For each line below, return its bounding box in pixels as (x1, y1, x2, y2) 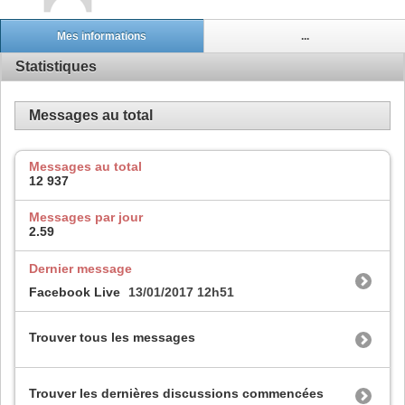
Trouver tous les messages (29, 330, 195, 345)
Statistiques (15, 58, 97, 74)
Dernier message (29, 260, 132, 276)
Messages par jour (29, 210, 143, 224)
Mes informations (57, 29, 147, 42)
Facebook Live (29, 284, 120, 299)
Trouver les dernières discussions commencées (29, 386, 324, 401)
